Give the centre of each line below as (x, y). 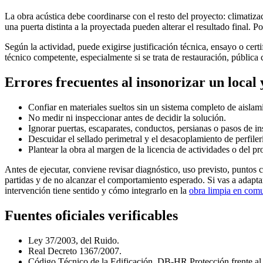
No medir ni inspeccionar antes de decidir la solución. (127, 118)
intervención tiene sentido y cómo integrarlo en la (97, 191)
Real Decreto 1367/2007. (75, 251)
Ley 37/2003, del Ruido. (74, 240)
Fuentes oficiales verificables (91, 215)
